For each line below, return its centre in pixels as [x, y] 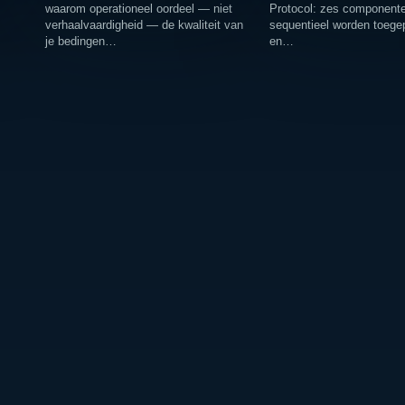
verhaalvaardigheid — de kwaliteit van [144, 25]
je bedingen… [80, 42]
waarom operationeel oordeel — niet [138, 9]
